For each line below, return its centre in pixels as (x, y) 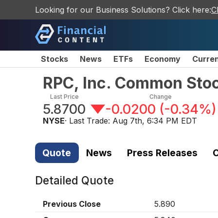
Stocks (54, 59)
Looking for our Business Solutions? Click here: (123, 10)
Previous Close (72, 204)
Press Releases (162, 153)
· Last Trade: (89, 121)
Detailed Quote (74, 181)
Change (161, 97)
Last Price (64, 97)
